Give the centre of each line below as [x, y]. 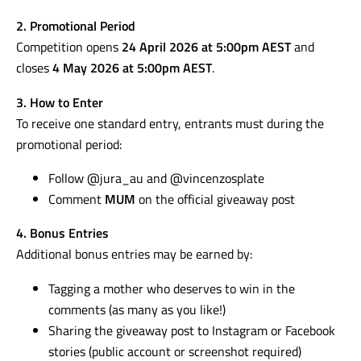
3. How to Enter [60, 102]
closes [35, 68]
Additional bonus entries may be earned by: [135, 254]
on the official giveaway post [216, 198]
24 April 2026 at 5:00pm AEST [207, 47]
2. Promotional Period [76, 26]
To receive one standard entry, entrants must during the [170, 122]
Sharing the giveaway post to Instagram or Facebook [192, 330]
